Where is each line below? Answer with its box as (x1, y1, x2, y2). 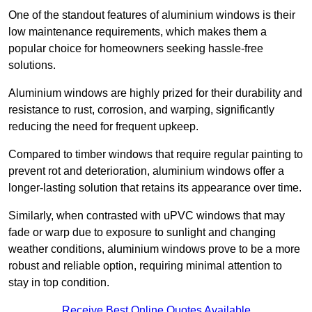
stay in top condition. (8, 276, 109, 289)
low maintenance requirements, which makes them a (8, 26, 267, 38)
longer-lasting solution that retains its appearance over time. (8, 182, 302, 194)
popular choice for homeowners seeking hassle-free (8, 42, 263, 55)
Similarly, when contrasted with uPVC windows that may (8, 210, 285, 222)
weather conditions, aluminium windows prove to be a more (8, 243, 300, 256)
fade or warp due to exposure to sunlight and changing (8, 226, 276, 239)
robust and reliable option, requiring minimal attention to (8, 260, 282, 272)
